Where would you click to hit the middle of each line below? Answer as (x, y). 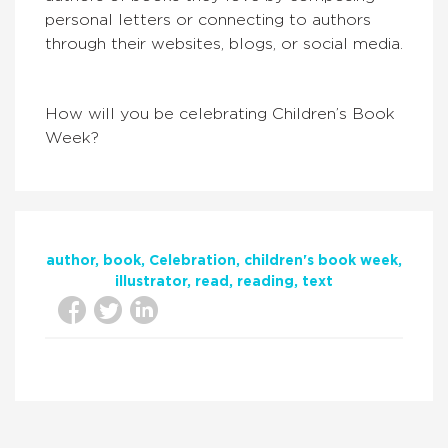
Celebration (192, 261)
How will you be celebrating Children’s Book (220, 114)
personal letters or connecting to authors (208, 20)
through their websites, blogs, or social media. (224, 44)
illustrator (151, 282)
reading (265, 282)
